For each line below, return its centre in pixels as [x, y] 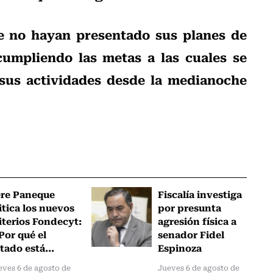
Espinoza [180, 247]
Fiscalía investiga [200, 193]
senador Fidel [191, 234]
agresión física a [197, 220]
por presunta [190, 207]
